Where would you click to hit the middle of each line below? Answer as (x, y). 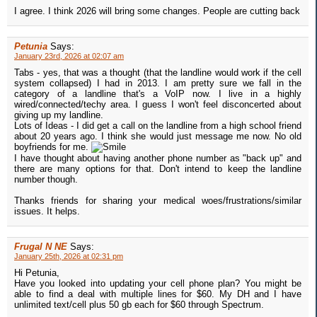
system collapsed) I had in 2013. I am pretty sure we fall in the (158, 83)
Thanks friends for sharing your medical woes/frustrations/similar (158, 201)
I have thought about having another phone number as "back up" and (158, 158)
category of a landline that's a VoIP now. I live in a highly (158, 94)
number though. (46, 180)
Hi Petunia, (37, 273)
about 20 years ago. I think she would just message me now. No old (158, 137)
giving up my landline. (59, 115)
